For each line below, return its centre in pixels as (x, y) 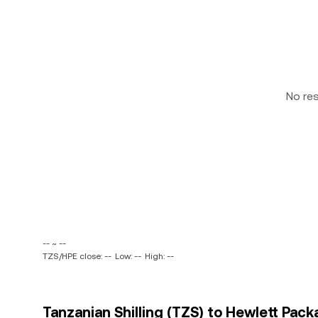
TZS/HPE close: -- (77, 256)
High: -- (159, 256)
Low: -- (128, 256)
